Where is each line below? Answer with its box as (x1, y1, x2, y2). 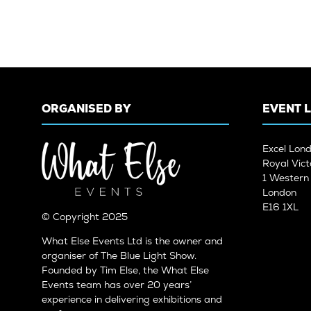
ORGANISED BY (42, 101, 131, 117)
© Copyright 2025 (42, 210, 131, 224)
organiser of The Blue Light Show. (42, 249, 196, 262)
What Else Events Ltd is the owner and (42, 235, 223, 248)
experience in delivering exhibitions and (42, 293, 222, 306)
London (262, 186, 296, 199)
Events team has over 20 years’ (42, 278, 192, 292)
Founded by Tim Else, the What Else (42, 264, 209, 277)
